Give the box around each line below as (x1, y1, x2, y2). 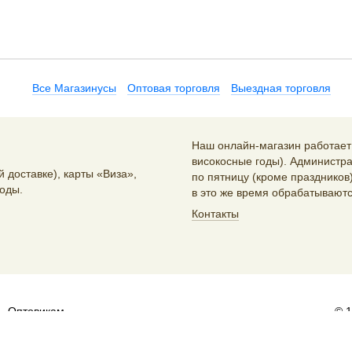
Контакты (192, 207, 239, 220)
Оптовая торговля (127, 82, 220, 94)
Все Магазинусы (32, 82, 116, 94)
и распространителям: (7, 320, 127, 332)
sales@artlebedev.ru (126, 320, 229, 332)
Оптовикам (7, 305, 64, 317)
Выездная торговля (231, 82, 331, 94)
